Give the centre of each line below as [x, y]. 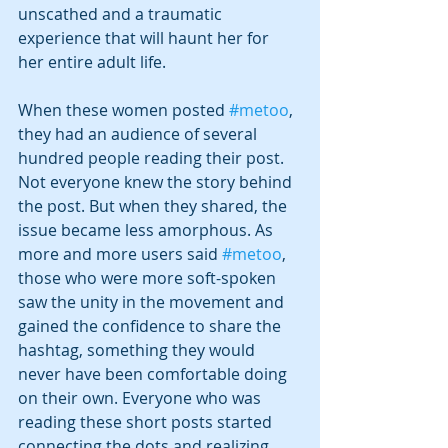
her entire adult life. [92, 61]
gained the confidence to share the [151, 325]
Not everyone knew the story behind [157, 181]
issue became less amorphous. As [147, 229]
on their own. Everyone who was [141, 397]
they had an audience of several [139, 133]
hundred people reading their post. [153, 157]
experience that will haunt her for [145, 37]
